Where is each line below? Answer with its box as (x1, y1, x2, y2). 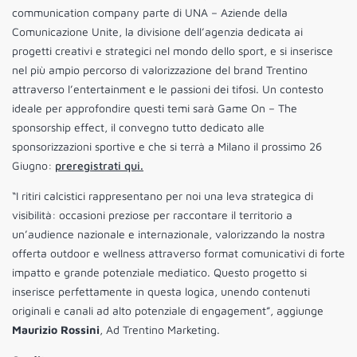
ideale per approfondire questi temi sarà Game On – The (12, 101, 297, 116)
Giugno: (12, 159, 55, 173)
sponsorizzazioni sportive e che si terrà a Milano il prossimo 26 (12, 139, 322, 154)
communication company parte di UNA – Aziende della (12, 6, 288, 20)
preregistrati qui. (55, 159, 143, 173)
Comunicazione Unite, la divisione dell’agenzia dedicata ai (12, 25, 303, 39)
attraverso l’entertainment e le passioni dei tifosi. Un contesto (12, 82, 324, 96)
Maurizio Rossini (12, 323, 100, 337)
